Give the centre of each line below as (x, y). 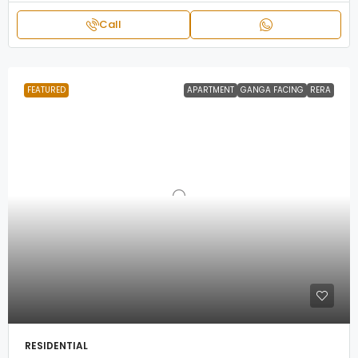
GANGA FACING (272, 90)
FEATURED (46, 90)
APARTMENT (211, 90)
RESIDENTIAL (56, 346)
